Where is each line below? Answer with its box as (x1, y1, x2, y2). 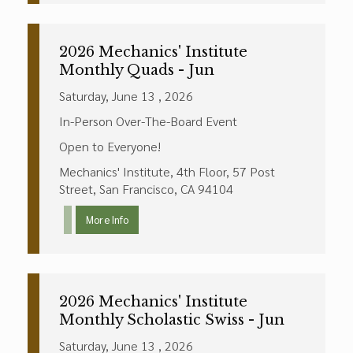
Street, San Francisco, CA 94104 (59, 180, 233, 197)
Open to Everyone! (59, 138, 161, 154)
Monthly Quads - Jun (59, 61, 214, 79)
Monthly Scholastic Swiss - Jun (59, 311, 284, 329)
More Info (86, 213, 128, 226)
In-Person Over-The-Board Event (59, 113, 237, 129)
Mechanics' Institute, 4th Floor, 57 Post (59, 163, 275, 180)
